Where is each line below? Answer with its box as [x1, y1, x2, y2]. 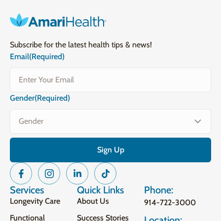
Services [10, 184, 44, 196]
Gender [10, 93, 35, 103]
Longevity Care [10, 196, 60, 206]
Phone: [144, 184, 173, 196]
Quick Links [77, 184, 124, 196]
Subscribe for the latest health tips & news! [10, 40, 152, 49]
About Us [77, 196, 109, 206]
